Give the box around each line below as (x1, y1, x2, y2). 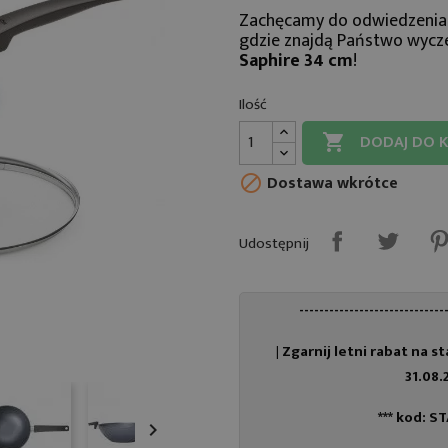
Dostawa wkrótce (263, 170, 398, 198)
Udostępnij (239, 230, 309, 256)
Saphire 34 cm (239, 45, 353, 76)
